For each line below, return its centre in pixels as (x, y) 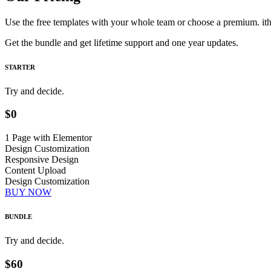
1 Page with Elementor (48, 138)
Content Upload (35, 171)
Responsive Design (42, 160)
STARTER (20, 67)
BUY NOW (28, 192)
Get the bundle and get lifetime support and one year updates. (122, 42)
